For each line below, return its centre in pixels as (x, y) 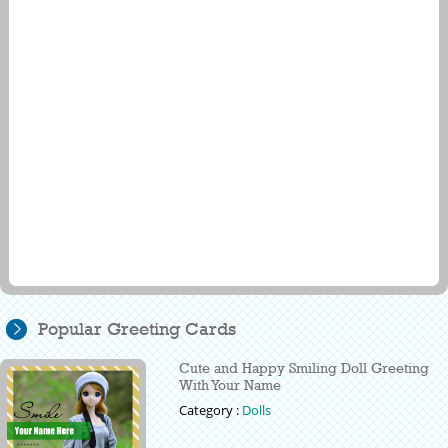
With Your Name (230, 385)
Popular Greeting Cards (137, 329)
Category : (211, 410)
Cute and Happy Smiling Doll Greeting (304, 368)
